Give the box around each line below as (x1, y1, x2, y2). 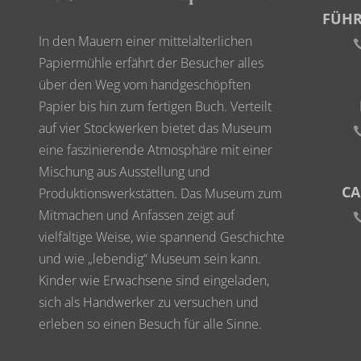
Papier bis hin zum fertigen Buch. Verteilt (39, 98, 272, 116)
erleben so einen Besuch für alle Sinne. (39, 315, 262, 334)
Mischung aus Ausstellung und (39, 163, 210, 181)
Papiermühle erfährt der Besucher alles (39, 54, 263, 73)
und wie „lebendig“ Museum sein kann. (39, 250, 261, 268)
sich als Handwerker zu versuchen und (39, 293, 259, 312)
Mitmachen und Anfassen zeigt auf (39, 206, 234, 225)
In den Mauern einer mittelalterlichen (39, 32, 252, 51)
